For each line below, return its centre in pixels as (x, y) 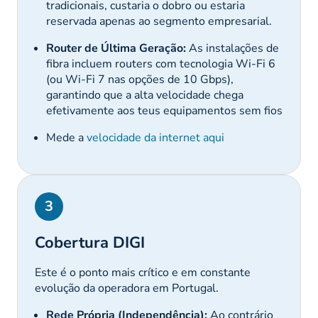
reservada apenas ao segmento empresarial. (159, 21)
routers (134, 64)
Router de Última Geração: (116, 48)
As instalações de (232, 48)
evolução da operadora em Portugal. (127, 288)
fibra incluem (81, 64)
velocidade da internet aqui (155, 138)
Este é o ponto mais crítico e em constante (143, 273)
